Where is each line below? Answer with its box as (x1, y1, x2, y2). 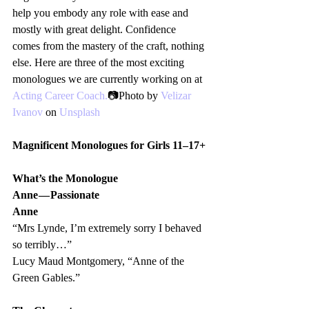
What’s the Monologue (12, 172, 118, 185)
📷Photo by (108, 90, 161, 102)
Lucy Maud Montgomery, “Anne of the (12, 255, 187, 268)
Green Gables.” (12, 272, 80, 284)
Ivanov (12, 106, 43, 119)
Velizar (161, 90, 194, 102)
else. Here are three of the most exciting (12, 57, 187, 69)
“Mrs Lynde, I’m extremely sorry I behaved (12, 222, 204, 235)
